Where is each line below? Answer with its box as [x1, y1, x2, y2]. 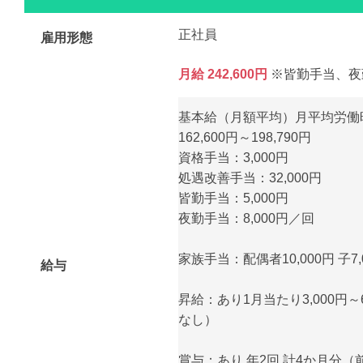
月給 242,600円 [178, 67, 267, 82]
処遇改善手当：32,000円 [178, 171, 322, 186]
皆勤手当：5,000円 [178, 191, 288, 206]
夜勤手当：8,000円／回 [178, 211, 314, 226]
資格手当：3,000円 [178, 151, 288, 165]
